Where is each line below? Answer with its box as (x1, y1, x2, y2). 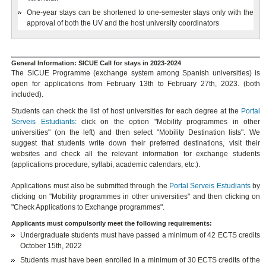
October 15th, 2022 (20, 242, 83, 251)
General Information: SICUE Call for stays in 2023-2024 (11, 59, 182, 67)
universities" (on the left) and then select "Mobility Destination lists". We (11, 128, 261, 137)
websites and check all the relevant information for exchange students (11, 150, 261, 159)
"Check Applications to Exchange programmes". (11, 203, 165, 212)
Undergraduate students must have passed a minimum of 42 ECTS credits (20, 231, 261, 240)
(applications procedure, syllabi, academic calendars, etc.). (11, 160, 201, 169)
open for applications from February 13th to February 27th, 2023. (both (11, 80, 261, 88)
